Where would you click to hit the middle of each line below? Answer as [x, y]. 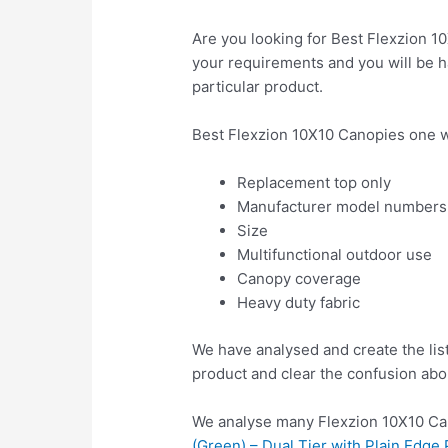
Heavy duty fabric [299, 303]
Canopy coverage [299, 279]
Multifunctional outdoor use [335, 255]
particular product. [258, 87]
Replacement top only [314, 183]
